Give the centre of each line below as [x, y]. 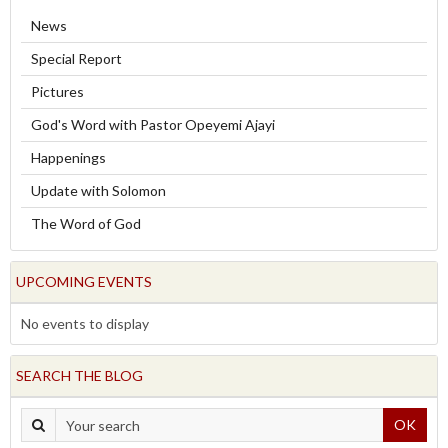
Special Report [76, 59]
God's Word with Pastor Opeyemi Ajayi [153, 125]
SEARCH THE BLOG [79, 376]
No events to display [85, 324]
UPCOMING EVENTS [84, 282]
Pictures [57, 92]
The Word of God [86, 224]
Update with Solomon [98, 191]
